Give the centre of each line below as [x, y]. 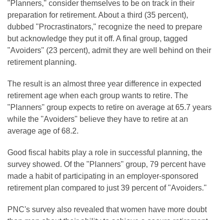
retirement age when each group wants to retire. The [98, 96]
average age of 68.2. [43, 131]
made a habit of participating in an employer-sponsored [103, 176]
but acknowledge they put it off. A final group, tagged [97, 39]
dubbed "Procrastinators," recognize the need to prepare [105, 27]
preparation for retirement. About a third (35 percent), [98, 15]
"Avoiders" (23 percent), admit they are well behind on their [109, 51]
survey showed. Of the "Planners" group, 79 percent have [107, 165]
